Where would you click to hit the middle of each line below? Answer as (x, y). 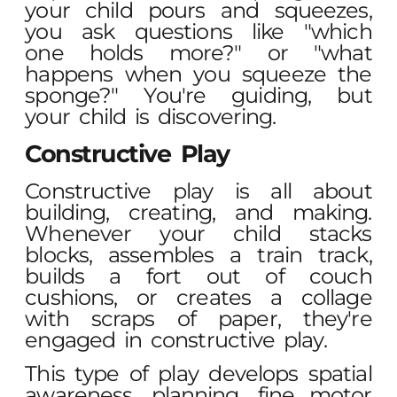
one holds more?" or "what (198, 53)
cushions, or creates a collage (198, 297)
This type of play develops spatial (198, 373)
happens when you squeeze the (198, 74)
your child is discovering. (151, 117)
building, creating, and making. (198, 212)
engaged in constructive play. (176, 339)
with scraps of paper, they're (198, 318)
